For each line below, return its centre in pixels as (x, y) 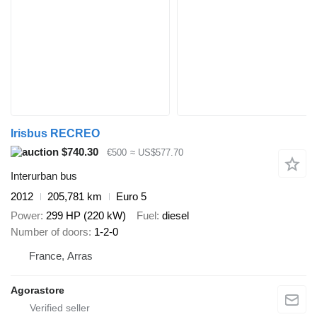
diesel (175, 215)
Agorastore (38, 290)
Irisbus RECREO (55, 133)
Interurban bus (44, 176)
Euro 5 (131, 197)
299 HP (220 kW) (86, 215)
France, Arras (61, 255)
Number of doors (50, 231)
